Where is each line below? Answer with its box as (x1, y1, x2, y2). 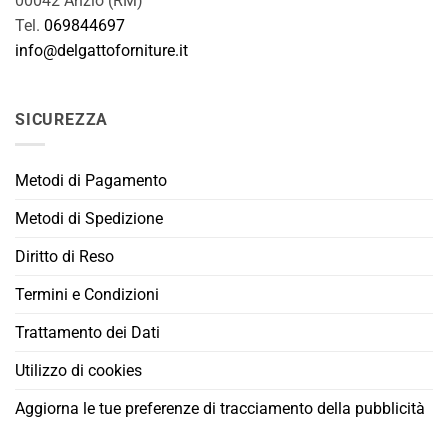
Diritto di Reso (15, 247, 114, 267)
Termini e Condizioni (15, 285, 159, 305)
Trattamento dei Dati (15, 323, 160, 343)
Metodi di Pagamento (15, 171, 167, 191)
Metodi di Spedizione (15, 209, 163, 229)
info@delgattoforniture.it (15, 40, 188, 60)
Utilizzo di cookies (15, 361, 142, 381)
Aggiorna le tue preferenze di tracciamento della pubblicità (15, 399, 425, 419)
